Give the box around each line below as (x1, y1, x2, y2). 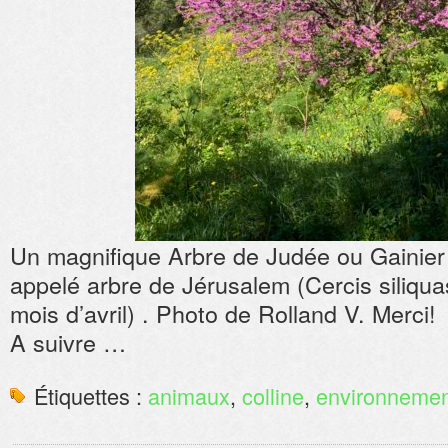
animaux (148, 380, 230, 411)
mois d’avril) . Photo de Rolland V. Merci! (10, 296, 436, 330)
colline (242, 380, 304, 411)
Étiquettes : (34, 380, 148, 411)
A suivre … (10, 325, 126, 359)
